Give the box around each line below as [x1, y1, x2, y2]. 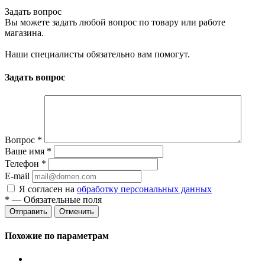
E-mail [5, 171, 30, 182]
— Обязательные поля [9, 195, 102, 205]
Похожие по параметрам [5, 230, 109, 241]
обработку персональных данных [77, 184, 212, 195]
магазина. [5, 27, 44, 38]
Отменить [59, 207, 94, 216]
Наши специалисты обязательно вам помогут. [5, 49, 190, 59]
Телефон [5, 159, 41, 169]
